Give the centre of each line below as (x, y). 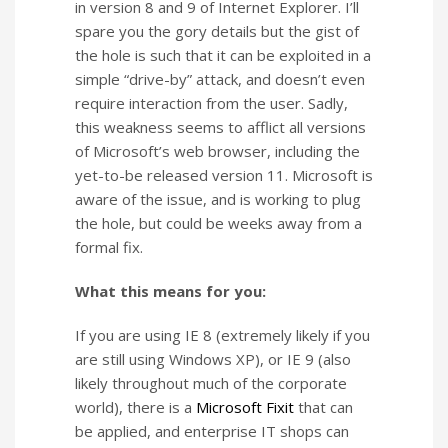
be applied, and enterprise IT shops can (212, 431)
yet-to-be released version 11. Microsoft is (224, 175)
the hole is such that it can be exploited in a (223, 55)
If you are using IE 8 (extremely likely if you (222, 335)
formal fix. (109, 247)
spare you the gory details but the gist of (217, 31)
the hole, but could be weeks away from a (218, 223)
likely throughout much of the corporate (211, 383)
